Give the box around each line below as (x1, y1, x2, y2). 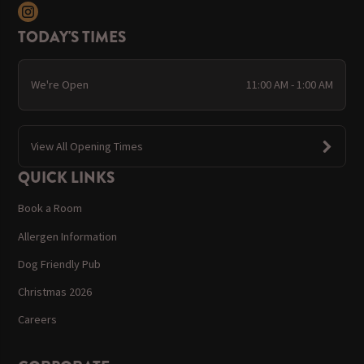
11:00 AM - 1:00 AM (246, 77, 334, 93)
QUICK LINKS (18, 167, 115, 189)
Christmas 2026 (18, 284, 93, 299)
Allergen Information (18, 228, 118, 244)
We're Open (30, 77, 89, 93)
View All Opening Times (30, 138, 143, 154)
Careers (18, 312, 58, 327)
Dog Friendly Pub (18, 256, 102, 271)
